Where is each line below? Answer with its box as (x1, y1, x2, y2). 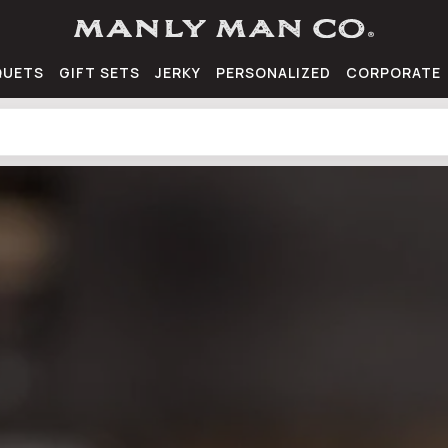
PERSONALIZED (216, 62, 331, 82)
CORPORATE (346, 62, 441, 82)
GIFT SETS (59, 62, 140, 82)
